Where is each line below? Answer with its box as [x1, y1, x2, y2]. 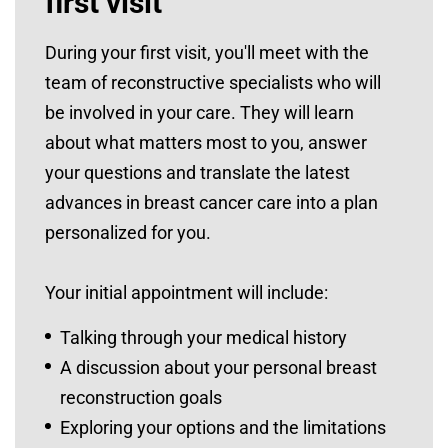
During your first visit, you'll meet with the [45, 42, 369, 63]
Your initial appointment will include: [45, 282, 328, 303]
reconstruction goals [60, 387, 222, 408]
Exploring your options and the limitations [60, 417, 386, 438]
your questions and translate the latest [45, 162, 350, 183]
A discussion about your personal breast [60, 357, 377, 378]
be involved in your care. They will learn [45, 102, 354, 123]
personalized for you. [45, 222, 211, 243]
